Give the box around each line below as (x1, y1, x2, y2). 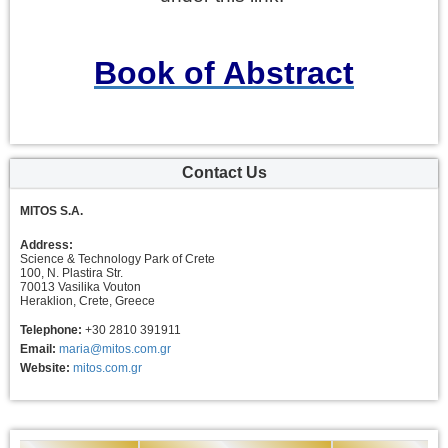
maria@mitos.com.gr (59, 342, 171, 356)
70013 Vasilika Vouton (20, 280, 141, 294)
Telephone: (20, 323, 82, 337)
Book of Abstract (94, 55, 354, 91)
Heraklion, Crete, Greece (20, 294, 155, 308)
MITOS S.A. (20, 204, 83, 218)
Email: (20, 342, 56, 356)
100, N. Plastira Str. (20, 266, 123, 280)
